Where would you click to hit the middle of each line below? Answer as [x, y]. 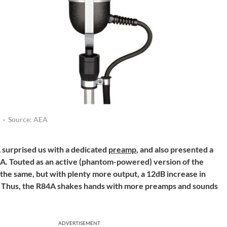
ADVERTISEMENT [79, 223]
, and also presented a [175, 149]
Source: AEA [28, 119]
